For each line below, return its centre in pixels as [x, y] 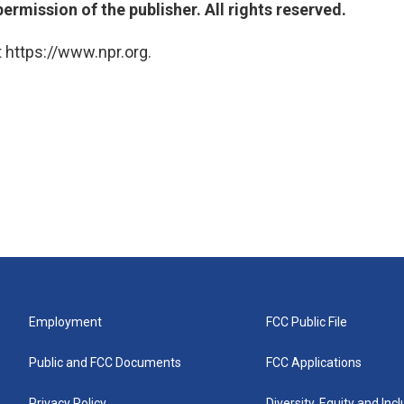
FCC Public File [307, 322]
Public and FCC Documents [105, 363]
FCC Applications [314, 363]
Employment [65, 322]
